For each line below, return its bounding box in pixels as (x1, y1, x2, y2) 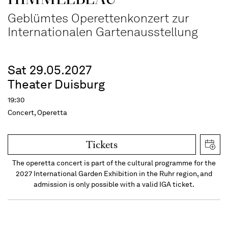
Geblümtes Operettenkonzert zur (8, 10, 189, 25)
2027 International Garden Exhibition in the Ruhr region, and (16, 168, 212, 178)
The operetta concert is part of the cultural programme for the (12, 158, 216, 167)
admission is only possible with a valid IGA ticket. (34, 179, 194, 189)
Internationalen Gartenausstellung (8, 24, 198, 39)
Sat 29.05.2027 (8, 62, 92, 77)
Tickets (86, 137, 118, 152)
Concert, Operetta (8, 107, 67, 117)
